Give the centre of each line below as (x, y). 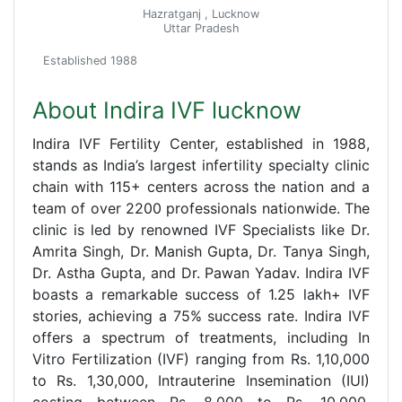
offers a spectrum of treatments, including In (201, 337)
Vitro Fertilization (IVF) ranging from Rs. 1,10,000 (201, 358)
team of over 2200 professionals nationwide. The (201, 208)
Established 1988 (90, 60)
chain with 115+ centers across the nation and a (201, 186)
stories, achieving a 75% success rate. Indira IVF (201, 315)
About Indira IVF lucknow (167, 109)
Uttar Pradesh (201, 28)
